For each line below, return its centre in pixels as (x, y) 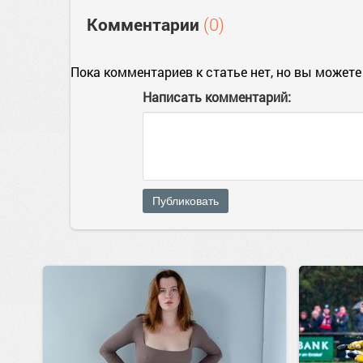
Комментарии (145, 24)
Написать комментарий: (217, 97)
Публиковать (186, 201)
